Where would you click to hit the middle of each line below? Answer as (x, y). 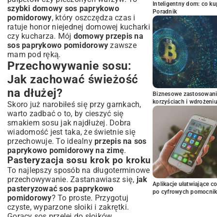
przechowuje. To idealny (51, 141)
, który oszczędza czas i (93, 18)
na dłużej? (35, 93)
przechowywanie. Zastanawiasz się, (72, 179)
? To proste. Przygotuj (90, 198)
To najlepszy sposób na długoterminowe (79, 170)
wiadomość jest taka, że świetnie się (71, 132)
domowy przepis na (108, 36)
